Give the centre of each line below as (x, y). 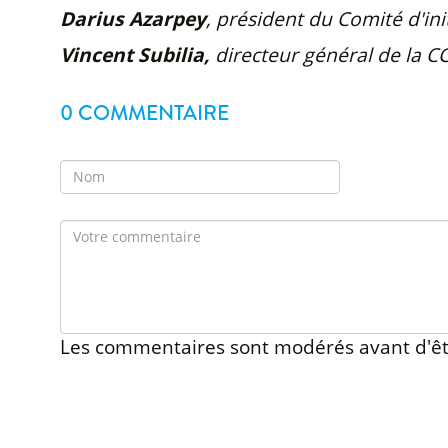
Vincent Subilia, (137, 54)
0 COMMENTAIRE (144, 113)
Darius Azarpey (132, 18)
